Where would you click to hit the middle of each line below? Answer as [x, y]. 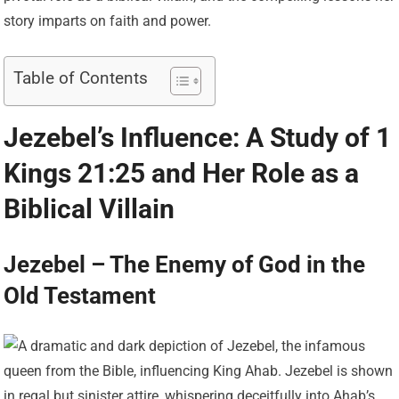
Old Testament [80, 296]
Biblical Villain [90, 209]
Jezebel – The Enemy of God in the [185, 265]
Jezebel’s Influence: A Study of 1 [198, 138]
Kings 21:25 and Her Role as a [182, 174]
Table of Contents [81, 78]
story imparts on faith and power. [108, 21]
